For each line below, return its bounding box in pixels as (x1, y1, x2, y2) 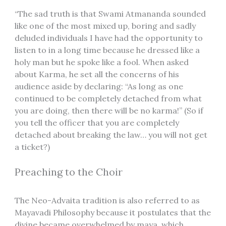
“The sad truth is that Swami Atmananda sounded (14, 9, 206, 19)
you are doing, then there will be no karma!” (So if (14, 105, 203, 116)
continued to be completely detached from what (14, 93, 202, 104)
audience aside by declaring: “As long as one (14, 81, 183, 92)
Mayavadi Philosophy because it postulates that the (14, 207, 211, 217)
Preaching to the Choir (14, 165, 123, 178)
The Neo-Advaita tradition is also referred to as (14, 195, 200, 205)
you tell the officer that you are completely (14, 118, 179, 128)
